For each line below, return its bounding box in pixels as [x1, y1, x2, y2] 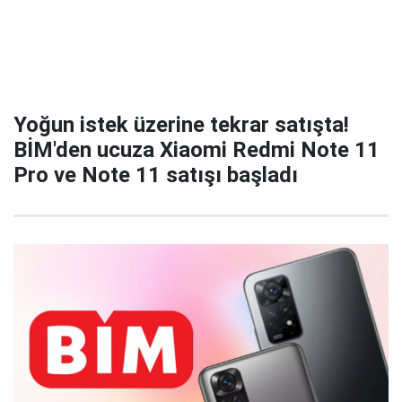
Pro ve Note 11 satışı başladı [13, 162, 298, 188]
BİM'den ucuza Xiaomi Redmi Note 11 [13, 137, 380, 162]
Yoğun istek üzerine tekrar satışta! [13, 112, 349, 137]
